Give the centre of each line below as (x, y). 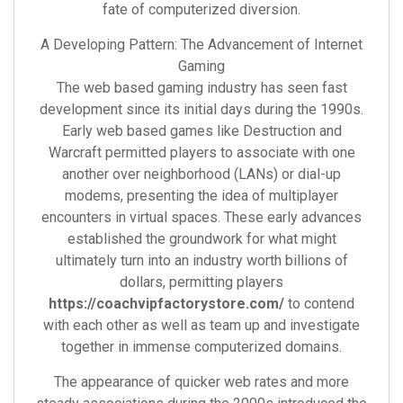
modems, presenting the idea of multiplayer (201, 196)
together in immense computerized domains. (201, 347)
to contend (319, 304)
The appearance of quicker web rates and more (201, 382)
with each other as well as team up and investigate (201, 325)
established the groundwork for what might (201, 239)
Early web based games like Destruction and (201, 131)
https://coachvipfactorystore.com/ (166, 304)
